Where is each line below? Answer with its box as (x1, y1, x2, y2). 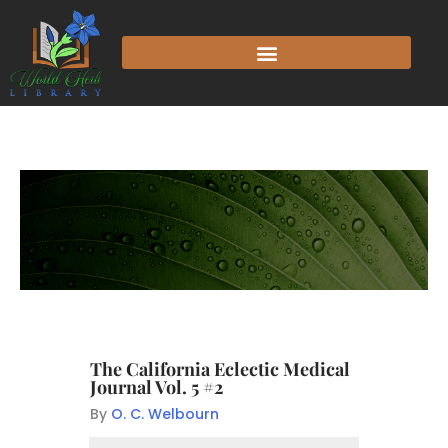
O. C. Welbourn (111, 403, 219, 424)
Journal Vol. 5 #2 (90, 374, 223, 399)
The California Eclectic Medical (90, 356, 350, 381)
